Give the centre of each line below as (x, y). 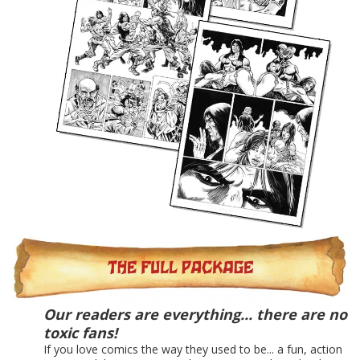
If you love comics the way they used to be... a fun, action (193, 350)
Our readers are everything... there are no (195, 315)
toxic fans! (80, 333)
